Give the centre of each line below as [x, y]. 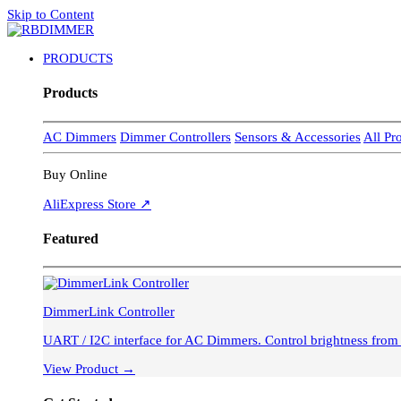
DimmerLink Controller [109, 311]
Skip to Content [51, 14]
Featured [71, 238]
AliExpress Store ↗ [97, 204]
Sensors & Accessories [298, 137]
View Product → [89, 368]
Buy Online [75, 174]
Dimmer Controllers [175, 137]
